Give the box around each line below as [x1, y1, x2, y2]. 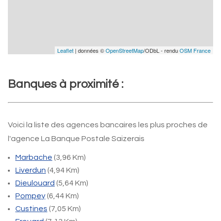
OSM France [180, 46, 211, 54]
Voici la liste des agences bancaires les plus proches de [8, 121, 208, 129]
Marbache [15, 153, 52, 161]
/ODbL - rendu [144, 46, 180, 54]
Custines [15, 205, 47, 213]
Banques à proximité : [8, 78, 123, 90]
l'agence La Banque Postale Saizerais [8, 135, 145, 143]
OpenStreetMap [106, 46, 144, 54]
